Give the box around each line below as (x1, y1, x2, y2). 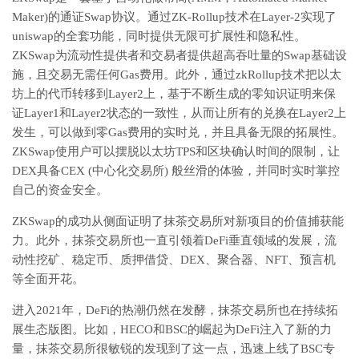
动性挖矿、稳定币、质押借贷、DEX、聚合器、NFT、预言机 (12, 253, 336, 266)
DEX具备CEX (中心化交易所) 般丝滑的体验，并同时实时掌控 (12, 164, 340, 177)
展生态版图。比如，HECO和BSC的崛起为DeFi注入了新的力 (12, 323, 332, 336)
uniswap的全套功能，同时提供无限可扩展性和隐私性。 (12, 30, 306, 42)
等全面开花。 (12, 272, 84, 285)
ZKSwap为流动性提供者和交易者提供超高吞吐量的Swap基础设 (12, 49, 347, 62)
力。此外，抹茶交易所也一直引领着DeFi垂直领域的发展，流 (12, 234, 337, 247)
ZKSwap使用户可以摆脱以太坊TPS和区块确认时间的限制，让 (12, 145, 340, 158)
